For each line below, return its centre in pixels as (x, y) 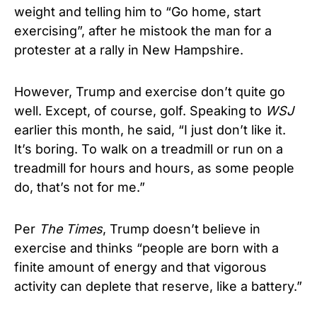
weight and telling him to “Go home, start (138, 12)
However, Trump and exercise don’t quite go (150, 92)
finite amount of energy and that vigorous (140, 267)
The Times (71, 229)
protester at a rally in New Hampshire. (129, 50)
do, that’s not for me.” (80, 187)
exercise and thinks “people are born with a (146, 248)
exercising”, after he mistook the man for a (143, 31)
